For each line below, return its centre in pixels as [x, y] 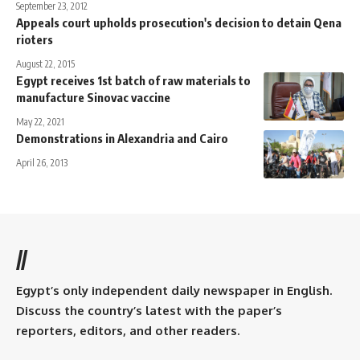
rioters [35, 39]
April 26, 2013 [42, 162]
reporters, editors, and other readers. [128, 330]
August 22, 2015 [45, 63]
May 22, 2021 [40, 121]
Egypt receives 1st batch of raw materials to [133, 80]
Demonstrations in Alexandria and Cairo [122, 138]
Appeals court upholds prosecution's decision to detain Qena [179, 22]
